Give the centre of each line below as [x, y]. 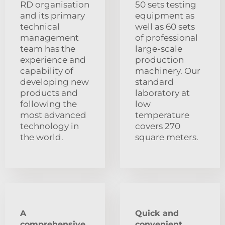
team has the [48, 49]
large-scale [159, 49]
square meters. [167, 137]
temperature [162, 115]
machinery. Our [168, 71]
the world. [42, 137]
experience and [53, 60]
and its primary [52, 16]
